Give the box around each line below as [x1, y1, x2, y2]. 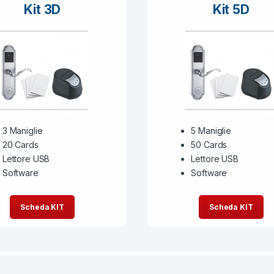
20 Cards [2, 139, 39, 150]
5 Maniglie [191, 125, 231, 136]
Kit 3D [24, 1, 61, 17]
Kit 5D [212, 1, 250, 17]
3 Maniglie [2, 125, 43, 136]
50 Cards [191, 139, 228, 150]
